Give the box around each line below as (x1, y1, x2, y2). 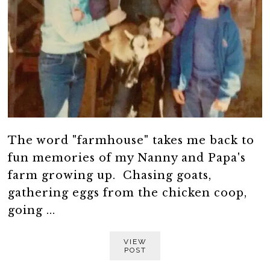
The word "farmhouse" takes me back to (8, 133, 255, 147)
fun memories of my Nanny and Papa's (8, 151, 246, 165)
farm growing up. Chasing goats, (8, 168, 212, 182)
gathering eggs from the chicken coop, (8, 186, 248, 199)
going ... (8, 203, 56, 217)
